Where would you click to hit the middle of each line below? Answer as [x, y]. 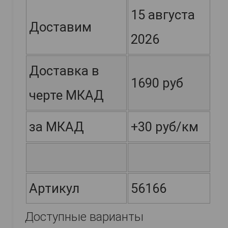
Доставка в [64, 71]
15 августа [163, 15]
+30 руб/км [165, 127]
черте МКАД [66, 95]
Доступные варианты [84, 217]
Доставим [60, 27]
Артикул [54, 189]
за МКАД [56, 127]
